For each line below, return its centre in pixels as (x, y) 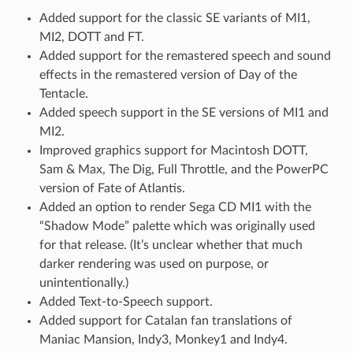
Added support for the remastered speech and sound (185, 56)
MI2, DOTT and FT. (91, 37)
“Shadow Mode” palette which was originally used (177, 227)
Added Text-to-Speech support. (126, 302)
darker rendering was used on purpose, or (154, 264)
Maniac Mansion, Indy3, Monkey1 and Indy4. (163, 340)
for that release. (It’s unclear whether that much (171, 245)
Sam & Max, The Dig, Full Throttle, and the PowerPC (184, 170)
